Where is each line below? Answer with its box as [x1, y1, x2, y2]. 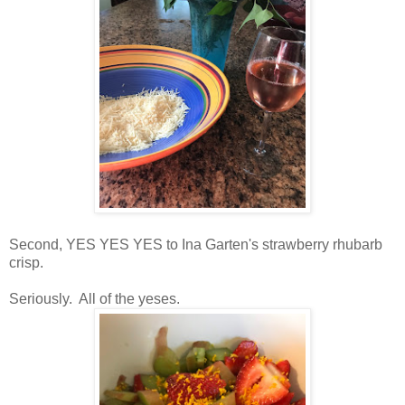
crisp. [9, 254, 43, 270]
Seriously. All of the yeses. [9, 290, 180, 306]
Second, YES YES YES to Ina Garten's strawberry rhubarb [9, 236, 382, 252]
